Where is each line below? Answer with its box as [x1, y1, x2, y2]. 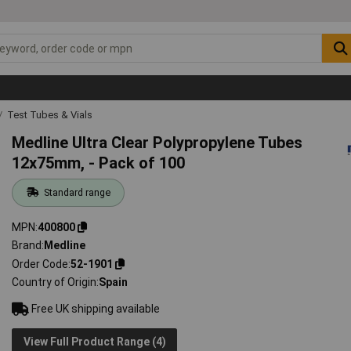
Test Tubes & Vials [7, 108, 92, 121]
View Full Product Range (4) [23, 335, 166, 348]
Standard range [43, 186, 110, 198]
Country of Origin [12, 276, 97, 289]
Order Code [12, 257, 69, 270]
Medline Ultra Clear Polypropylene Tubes [12, 132, 303, 152]
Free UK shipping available [29, 302, 161, 316]
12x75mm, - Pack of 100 [12, 153, 186, 172]
